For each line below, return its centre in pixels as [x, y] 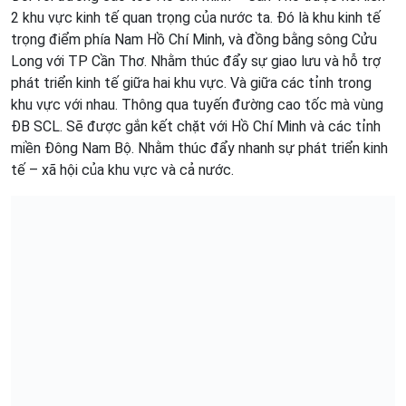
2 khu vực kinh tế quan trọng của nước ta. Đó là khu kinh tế [196, 17]
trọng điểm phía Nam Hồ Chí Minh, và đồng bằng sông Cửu [194, 39]
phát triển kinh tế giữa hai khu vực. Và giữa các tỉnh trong [191, 82]
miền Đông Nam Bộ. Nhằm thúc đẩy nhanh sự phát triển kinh [199, 148]
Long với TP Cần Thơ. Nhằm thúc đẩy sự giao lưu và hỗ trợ [196, 61]
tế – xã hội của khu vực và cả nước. [122, 169]
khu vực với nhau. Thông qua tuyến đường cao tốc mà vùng [197, 104]
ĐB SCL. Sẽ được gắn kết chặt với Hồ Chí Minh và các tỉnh [196, 126]
